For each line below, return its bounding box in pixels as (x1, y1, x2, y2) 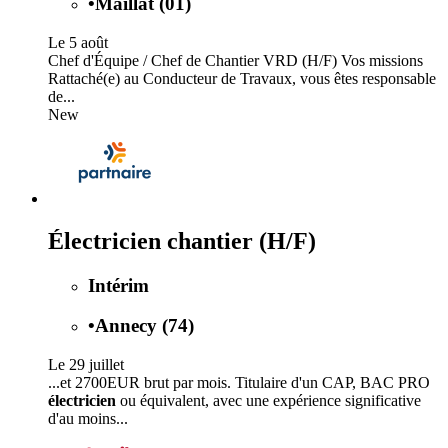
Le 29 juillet (48, 356, 124, 374)
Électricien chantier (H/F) (48, 227, 316, 254)
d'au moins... (48, 410, 128, 428)
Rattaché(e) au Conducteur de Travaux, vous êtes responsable (48, 69, 436, 87)
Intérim (88, 274, 149, 296)
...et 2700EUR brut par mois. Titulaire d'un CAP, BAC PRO (48, 374, 430, 392)
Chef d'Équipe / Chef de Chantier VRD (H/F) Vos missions (48, 51, 423, 69)
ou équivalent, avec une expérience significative (116, 392, 421, 410)
